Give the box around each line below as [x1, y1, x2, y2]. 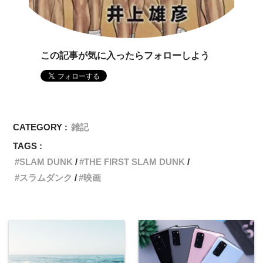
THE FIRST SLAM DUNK [84, 156, 186, 167]
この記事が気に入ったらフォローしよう [41, 50, 210, 60]
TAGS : [13, 140, 43, 151]
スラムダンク [19, 172, 73, 183]
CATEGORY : [13, 122, 68, 132]
